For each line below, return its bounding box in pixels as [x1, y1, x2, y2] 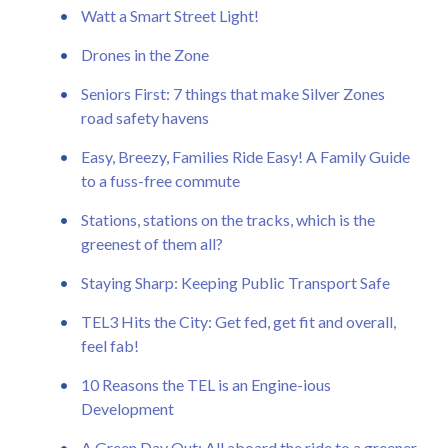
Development [81, 398, 174, 418]
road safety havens [81, 107, 209, 127]
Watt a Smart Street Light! [81, 5, 259, 25]
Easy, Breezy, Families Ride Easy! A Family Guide [81, 146, 410, 166]
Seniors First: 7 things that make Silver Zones [81, 83, 385, 103]
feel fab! [81, 335, 139, 355]
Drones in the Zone [81, 44, 209, 64]
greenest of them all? [81, 233, 223, 253]
